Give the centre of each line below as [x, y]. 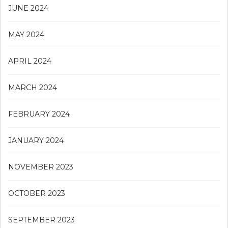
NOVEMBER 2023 [41, 167]
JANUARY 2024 [36, 141]
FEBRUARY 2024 [39, 114]
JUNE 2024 [28, 8]
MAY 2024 [26, 35]
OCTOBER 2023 [37, 194]
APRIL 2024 [30, 61]
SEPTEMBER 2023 [41, 220]
